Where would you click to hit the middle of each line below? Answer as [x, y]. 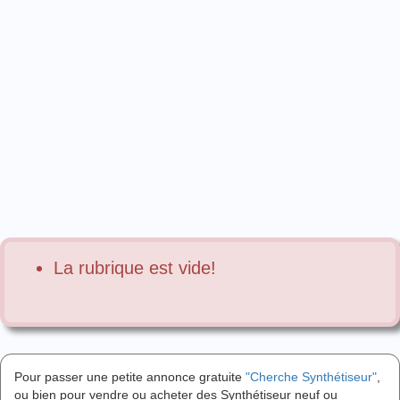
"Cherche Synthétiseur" [311, 377]
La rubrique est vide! [135, 268]
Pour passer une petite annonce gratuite [130, 377]
